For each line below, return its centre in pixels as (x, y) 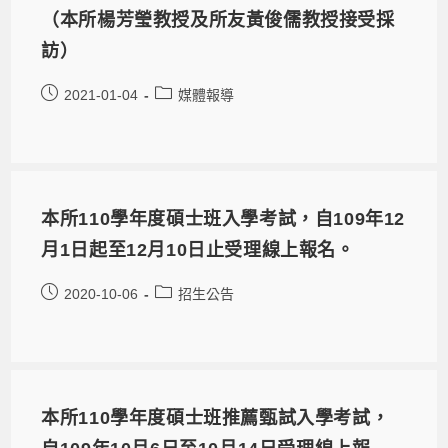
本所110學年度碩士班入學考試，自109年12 (223, 218)
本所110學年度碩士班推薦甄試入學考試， (215, 417)
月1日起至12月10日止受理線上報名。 (198, 249)
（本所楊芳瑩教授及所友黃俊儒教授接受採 (218, 19)
